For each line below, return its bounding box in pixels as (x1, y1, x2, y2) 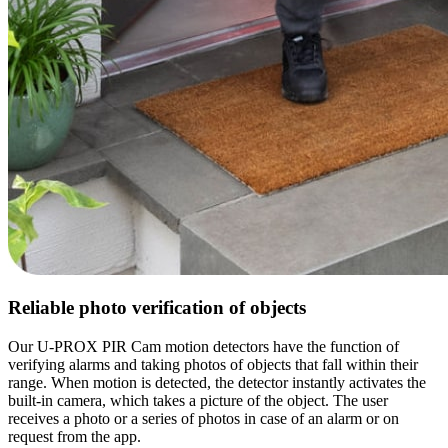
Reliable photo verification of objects (8, 297, 306, 319)
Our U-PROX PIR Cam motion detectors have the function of (8, 338, 399, 356)
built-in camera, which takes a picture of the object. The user (8, 392, 388, 410)
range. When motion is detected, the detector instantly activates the (8, 374, 426, 392)
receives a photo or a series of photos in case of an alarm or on (8, 410, 399, 428)
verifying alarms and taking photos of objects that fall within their (8, 356, 418, 374)
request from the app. (8, 428, 141, 446)
